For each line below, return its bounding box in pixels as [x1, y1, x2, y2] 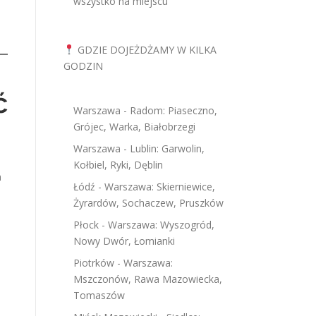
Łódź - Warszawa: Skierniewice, [73, 180, 215, 193]
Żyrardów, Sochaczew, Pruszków [73, 196, 224, 209]
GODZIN [63, 59, 103, 73]
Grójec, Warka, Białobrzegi [73, 120, 195, 133]
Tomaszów [73, 288, 125, 302]
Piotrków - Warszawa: [73, 256, 173, 269]
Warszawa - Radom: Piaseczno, [73, 104, 217, 117]
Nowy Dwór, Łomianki [73, 234, 175, 248]
